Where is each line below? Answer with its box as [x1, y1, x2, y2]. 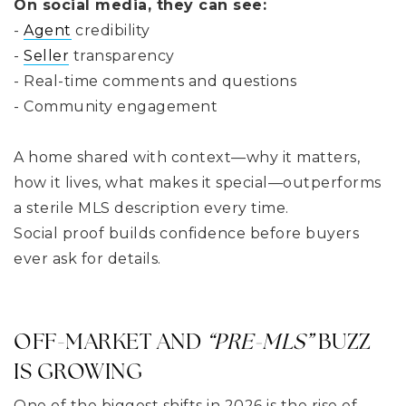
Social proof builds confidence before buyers [14, 224, 359, 242]
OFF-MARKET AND [14, 326, 207, 355]
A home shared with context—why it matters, [14, 148, 360, 166]
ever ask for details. [14, 249, 161, 267]
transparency [69, 46, 175, 64]
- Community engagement [14, 97, 217, 115]
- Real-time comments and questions [14, 72, 296, 90]
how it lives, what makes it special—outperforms [14, 173, 382, 191]
